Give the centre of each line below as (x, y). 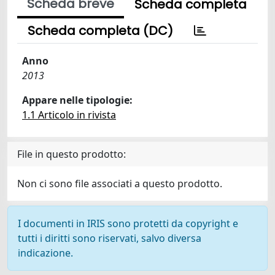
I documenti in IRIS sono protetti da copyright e (128, 223)
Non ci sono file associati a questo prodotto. (120, 184)
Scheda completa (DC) (100, 31)
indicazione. (45, 253)
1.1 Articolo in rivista (69, 115)
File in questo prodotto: (72, 154)
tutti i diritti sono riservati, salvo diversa (110, 238)
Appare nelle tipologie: (77, 100)
